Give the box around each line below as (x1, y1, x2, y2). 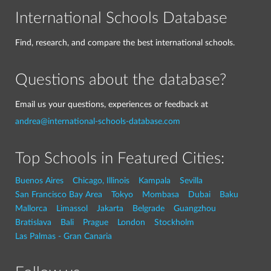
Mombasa (142, 190, 179, 199)
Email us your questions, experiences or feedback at (15, 100, 208, 109)
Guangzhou (174, 204, 216, 213)
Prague (83, 218, 108, 227)
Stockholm (154, 218, 194, 227)
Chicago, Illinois (73, 176, 129, 185)
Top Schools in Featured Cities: (15, 151, 224, 166)
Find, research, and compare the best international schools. (15, 38, 235, 47)
